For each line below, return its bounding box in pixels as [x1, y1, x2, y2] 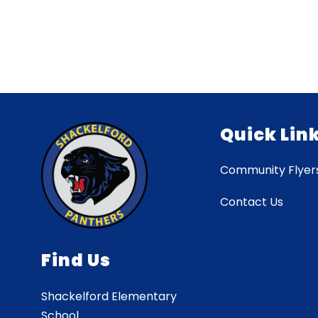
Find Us [41, 248, 111, 272]
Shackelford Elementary [41, 287, 177, 305]
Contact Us [220, 193, 284, 210]
